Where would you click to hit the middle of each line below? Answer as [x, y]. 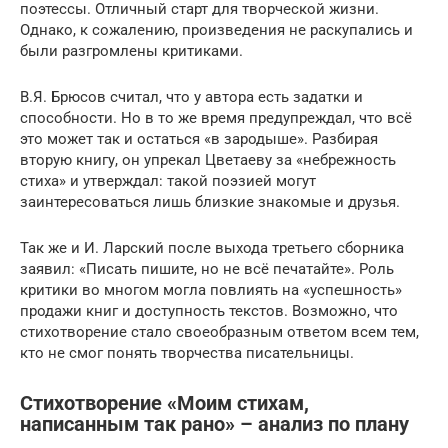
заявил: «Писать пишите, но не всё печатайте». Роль [207, 268]
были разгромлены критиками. [131, 50]
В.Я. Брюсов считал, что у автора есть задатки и [191, 96]
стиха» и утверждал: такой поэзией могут [168, 180]
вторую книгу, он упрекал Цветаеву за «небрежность [208, 159]
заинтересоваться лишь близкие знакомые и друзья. [210, 201]
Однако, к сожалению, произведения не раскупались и [216, 29]
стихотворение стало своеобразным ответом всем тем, [219, 331]
